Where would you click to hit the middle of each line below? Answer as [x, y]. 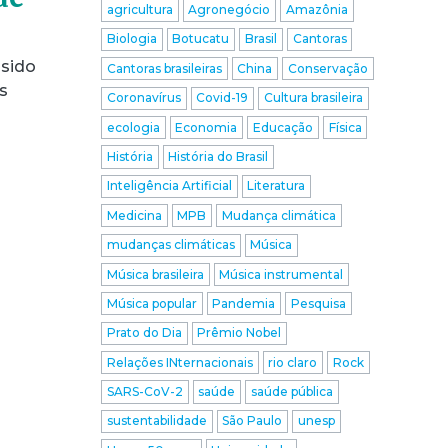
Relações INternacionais [179, 362]
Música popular [151, 303]
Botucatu [201, 39]
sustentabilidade [156, 421]
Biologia [131, 39]
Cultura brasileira [313, 98]
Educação [282, 127]
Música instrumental [281, 274]
